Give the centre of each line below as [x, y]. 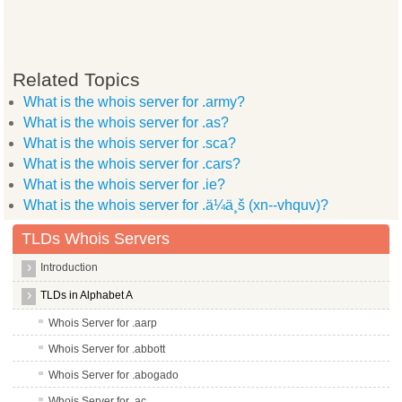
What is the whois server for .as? [127, 122]
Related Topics [77, 79]
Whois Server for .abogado [114, 375]
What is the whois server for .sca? [130, 143]
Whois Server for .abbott [107, 349]
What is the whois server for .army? [135, 101]
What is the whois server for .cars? [132, 163]
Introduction [70, 267]
